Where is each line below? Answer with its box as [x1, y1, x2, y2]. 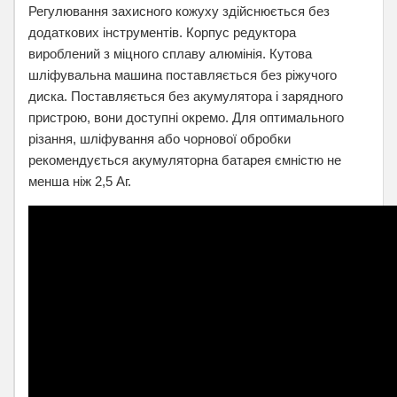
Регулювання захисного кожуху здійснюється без [28, 4, 330, 19]
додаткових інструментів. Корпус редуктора [28, 25, 296, 40]
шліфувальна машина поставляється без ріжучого [28, 67, 337, 82]
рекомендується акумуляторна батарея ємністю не [28, 152, 341, 167]
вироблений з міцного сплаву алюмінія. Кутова [28, 46, 312, 61]
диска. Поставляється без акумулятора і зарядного [28, 89, 343, 104]
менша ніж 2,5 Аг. [28, 174, 131, 189]
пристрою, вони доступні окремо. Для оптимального [28, 110, 344, 125]
